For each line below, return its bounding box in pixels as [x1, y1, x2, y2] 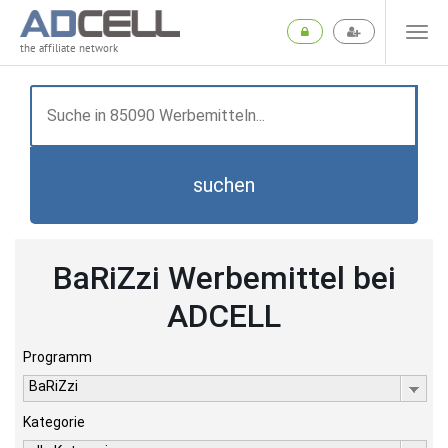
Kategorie [23, 414, 85, 430]
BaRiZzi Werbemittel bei [52, 259, 396, 297]
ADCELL [167, 297, 281, 335]
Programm [23, 349, 92, 365]
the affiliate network [20, 41, 118, 56]
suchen [193, 173, 255, 197]
